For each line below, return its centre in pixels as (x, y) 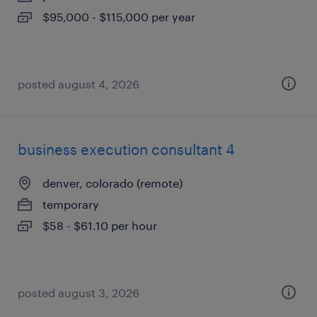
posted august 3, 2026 (79, 293)
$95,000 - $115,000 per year (119, 17)
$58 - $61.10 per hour (100, 225)
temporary (71, 204)
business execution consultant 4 (126, 149)
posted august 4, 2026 (79, 84)
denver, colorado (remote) (113, 183)
